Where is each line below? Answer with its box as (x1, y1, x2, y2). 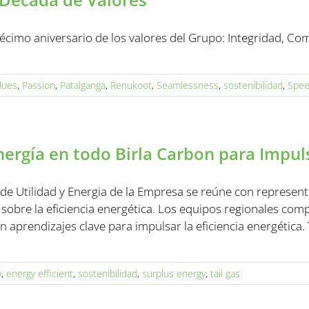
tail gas (210, 267, 240, 280)
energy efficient (6, 267, 73, 280)
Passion (22, 79, 55, 92)
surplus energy (142, 267, 206, 280)
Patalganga (60, 79, 106, 92)
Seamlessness (157, 79, 219, 92)
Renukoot (110, 79, 152, 92)
